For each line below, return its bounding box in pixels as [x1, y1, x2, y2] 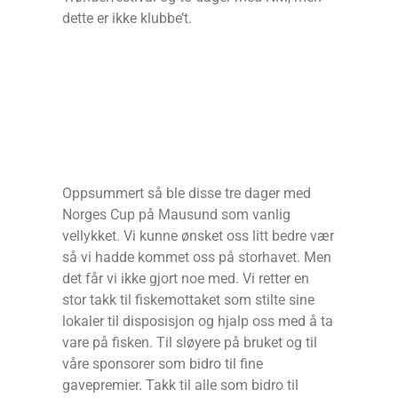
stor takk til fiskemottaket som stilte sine [62, 291, 314, 309]
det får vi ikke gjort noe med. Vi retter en [62, 270, 309, 288]
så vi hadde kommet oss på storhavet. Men [62, 249, 331, 267]
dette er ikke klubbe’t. [62, 10, 192, 28]
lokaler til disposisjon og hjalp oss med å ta [62, 313, 333, 330]
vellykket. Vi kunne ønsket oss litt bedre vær [62, 227, 334, 245]
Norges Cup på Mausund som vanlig [62, 206, 291, 224]
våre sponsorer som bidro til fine [62, 355, 263, 373]
